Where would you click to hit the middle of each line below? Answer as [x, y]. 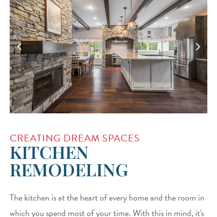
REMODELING [69, 169]
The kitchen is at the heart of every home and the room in [107, 197]
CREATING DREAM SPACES [75, 138]
